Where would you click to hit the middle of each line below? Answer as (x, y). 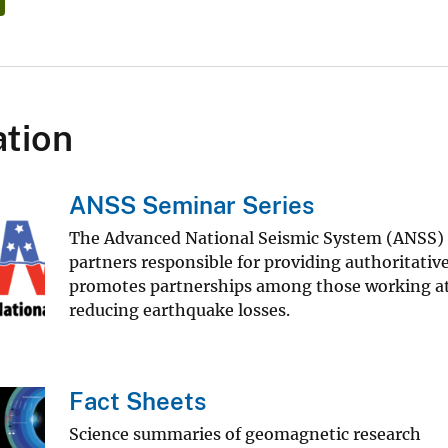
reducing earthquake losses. (179, 310)
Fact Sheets (137, 401)
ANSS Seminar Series (191, 205)
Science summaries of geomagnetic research (245, 434)
